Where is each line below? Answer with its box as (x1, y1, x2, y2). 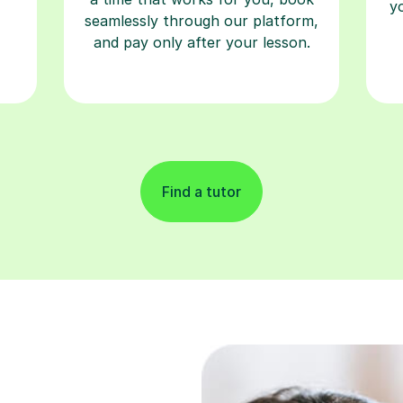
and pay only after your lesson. (93, 32, 310, 51)
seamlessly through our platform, (85, 11, 318, 30)
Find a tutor (162, 182, 241, 201)
